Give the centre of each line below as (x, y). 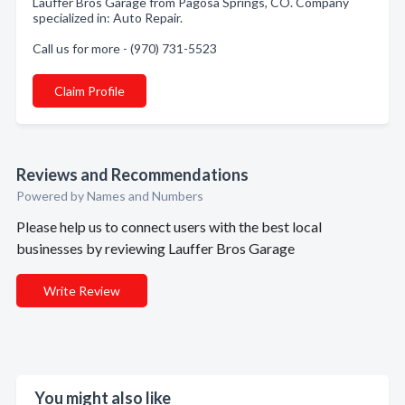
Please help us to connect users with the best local (169, 226)
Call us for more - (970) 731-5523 (125, 48)
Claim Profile (89, 91)
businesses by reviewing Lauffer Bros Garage (155, 248)
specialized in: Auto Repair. (108, 18)
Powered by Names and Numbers (110, 196)
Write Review (82, 291)
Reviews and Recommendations (132, 174)
